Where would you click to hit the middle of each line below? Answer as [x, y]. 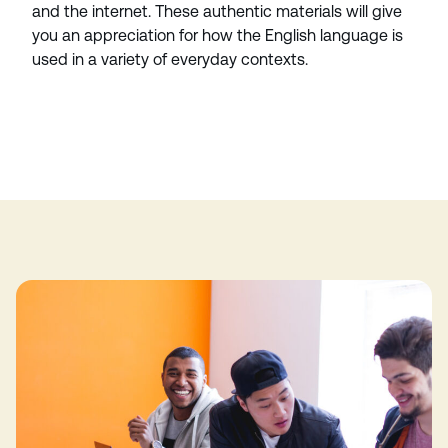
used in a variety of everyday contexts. [172, 59]
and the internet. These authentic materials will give [217, 11]
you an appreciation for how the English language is [217, 35]
